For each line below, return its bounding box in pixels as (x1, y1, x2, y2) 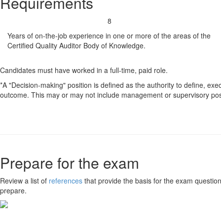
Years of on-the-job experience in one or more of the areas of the (7, 30, 211, 40)
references (49, 175, 82, 185)
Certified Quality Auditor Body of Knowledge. (7, 40, 146, 50)
